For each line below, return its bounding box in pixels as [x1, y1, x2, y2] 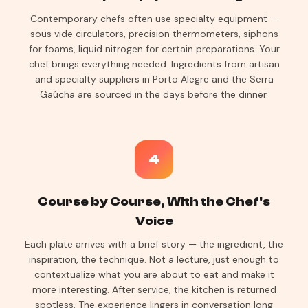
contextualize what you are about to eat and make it [34, 268, 274, 280]
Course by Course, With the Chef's [38, 195, 270, 209]
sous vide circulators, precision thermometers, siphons [30, 27, 278, 40]
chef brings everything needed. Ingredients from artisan [28, 58, 280, 70]
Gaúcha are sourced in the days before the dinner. [40, 88, 268, 100]
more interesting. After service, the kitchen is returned [32, 283, 276, 296]
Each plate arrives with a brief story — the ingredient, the [25, 238, 283, 250]
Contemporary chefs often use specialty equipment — [30, 12, 278, 25]
